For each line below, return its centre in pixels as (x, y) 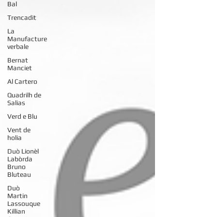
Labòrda (20, 159)
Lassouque (24, 203)
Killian (16, 211)
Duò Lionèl (23, 151)
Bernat (18, 60)
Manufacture (27, 39)
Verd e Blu (22, 116)
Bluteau (19, 174)
